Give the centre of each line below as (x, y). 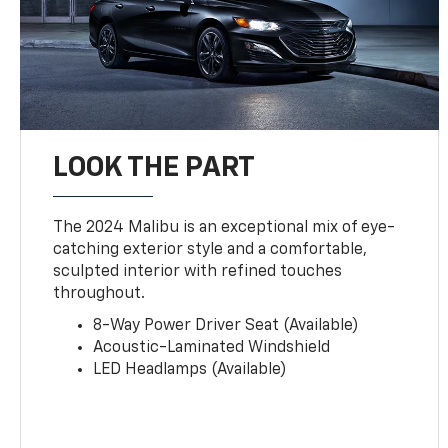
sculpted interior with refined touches (198, 271)
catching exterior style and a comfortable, (210, 249)
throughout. (99, 293)
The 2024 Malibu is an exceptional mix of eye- (224, 227)
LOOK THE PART (154, 167)
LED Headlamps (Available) (190, 369)
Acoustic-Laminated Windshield (212, 347)
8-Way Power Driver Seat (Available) (226, 325)
